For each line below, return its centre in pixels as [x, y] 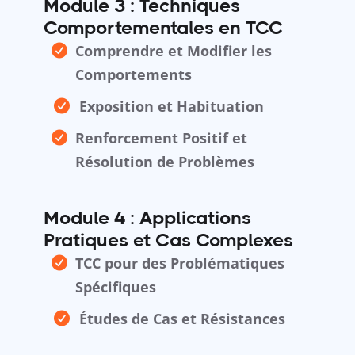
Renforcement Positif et [161, 138]
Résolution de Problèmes [165, 162]
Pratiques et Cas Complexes [168, 240]
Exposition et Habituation [172, 107]
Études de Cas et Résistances [182, 319]
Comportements [134, 75]
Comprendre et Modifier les [174, 51]
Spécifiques [116, 287]
